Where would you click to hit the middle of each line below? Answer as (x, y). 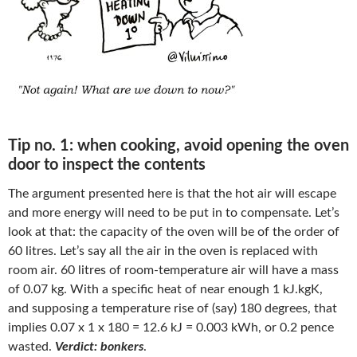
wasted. (31, 347)
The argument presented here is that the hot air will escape (172, 194)
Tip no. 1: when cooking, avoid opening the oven (178, 146)
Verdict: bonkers (99, 347)
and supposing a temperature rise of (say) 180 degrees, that (173, 309)
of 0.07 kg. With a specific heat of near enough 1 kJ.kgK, (167, 290)
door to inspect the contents (107, 165)
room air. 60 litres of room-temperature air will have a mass (173, 271)
